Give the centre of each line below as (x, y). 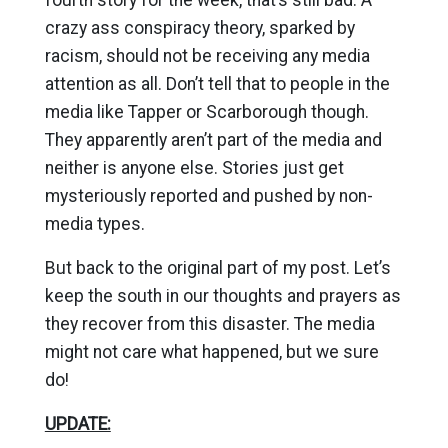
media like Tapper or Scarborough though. (206, 111)
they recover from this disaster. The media (209, 323)
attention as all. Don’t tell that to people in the (217, 83)
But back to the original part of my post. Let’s (217, 267)
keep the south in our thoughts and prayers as (222, 295)
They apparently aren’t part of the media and (213, 139)
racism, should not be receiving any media (207, 55)
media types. (94, 223)
